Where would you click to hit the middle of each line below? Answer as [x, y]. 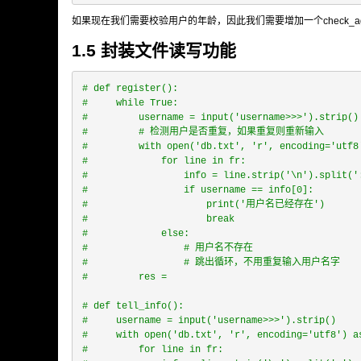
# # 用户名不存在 [168, 248]
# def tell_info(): [133, 306]
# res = [124, 277]
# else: [136, 234]
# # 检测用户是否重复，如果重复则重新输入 [203, 132]
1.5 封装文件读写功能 [154, 50]
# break [158, 219]
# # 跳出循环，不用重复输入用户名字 [211, 263]
